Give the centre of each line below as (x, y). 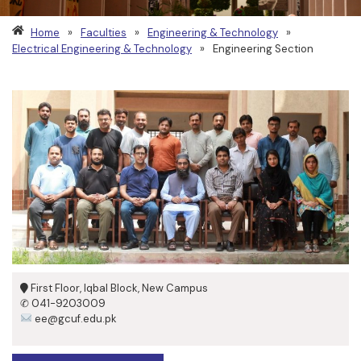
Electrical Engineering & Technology (102, 49)
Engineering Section (263, 49)
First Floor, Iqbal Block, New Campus (118, 288)
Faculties (104, 33)
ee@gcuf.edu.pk (74, 318)
